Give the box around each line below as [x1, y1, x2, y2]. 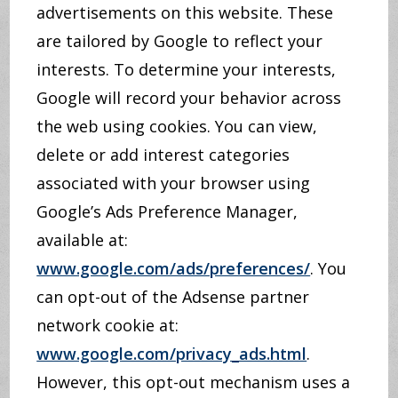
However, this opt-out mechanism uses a [36, 371, 351, 393]
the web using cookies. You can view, [36, 115, 318, 137]
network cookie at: [36, 314, 179, 336]
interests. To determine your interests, [36, 59, 337, 80]
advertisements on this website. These [36, 2, 334, 23]
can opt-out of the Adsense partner [36, 286, 310, 307]
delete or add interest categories [36, 144, 291, 165]
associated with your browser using [36, 172, 311, 194]
